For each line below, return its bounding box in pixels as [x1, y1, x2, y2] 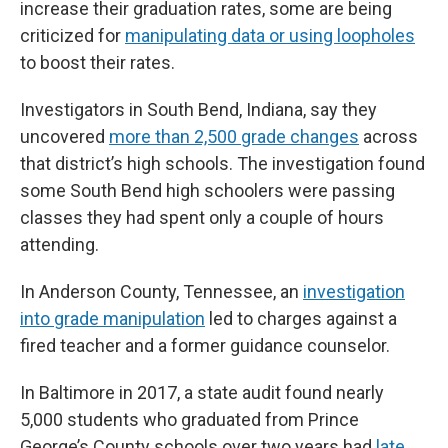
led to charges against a [205, 308, 397, 330]
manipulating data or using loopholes [125, 25, 415, 47]
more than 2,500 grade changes [109, 126, 359, 148]
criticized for [20, 25, 125, 47]
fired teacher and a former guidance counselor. [20, 335, 390, 357]
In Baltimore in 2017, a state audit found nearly [20, 382, 384, 404]
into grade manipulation [20, 308, 205, 330]
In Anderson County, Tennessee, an [20, 281, 303, 303]
